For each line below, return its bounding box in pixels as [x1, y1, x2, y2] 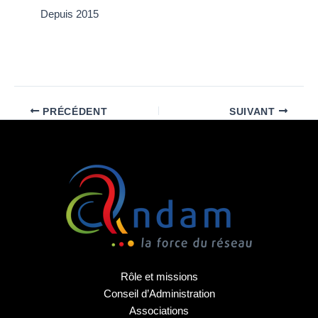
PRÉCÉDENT [39, 106, 108, 117]
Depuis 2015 [40, 9, 99, 21]
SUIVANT [229, 106, 279, 117]
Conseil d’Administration [103, 288, 215, 300]
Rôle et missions [120, 271, 198, 283]
